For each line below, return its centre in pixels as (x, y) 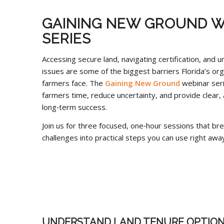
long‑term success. (74, 107)
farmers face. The (73, 83)
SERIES (66, 39)
